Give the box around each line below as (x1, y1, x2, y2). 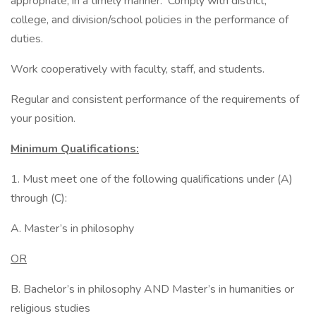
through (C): (11, 190, 67, 206)
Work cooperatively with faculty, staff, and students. (11, 61, 265, 77)
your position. (11, 111, 75, 126)
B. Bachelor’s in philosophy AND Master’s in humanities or (11, 281, 294, 297)
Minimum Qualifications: (11, 141, 139, 157)
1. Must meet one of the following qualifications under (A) (11, 171, 293, 187)
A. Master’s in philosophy (11, 221, 137, 236)
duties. (11, 31, 43, 47)
